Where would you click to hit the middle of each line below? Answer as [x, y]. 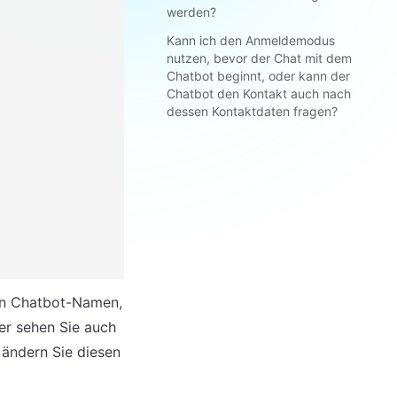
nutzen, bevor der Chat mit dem [259, 58]
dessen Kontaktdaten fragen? [252, 111]
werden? [191, 12]
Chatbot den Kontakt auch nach [259, 93]
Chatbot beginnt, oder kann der [258, 76]
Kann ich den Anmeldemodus [251, 40]
